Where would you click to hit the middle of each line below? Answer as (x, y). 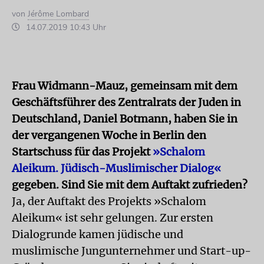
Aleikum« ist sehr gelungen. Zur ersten (113, 217)
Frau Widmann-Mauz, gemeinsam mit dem (125, 85)
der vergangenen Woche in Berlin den (109, 135)
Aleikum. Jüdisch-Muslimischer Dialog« (116, 168)
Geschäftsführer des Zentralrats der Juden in (126, 102)
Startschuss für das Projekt (82, 151)
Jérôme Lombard (58, 14)
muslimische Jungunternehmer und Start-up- (131, 250)
